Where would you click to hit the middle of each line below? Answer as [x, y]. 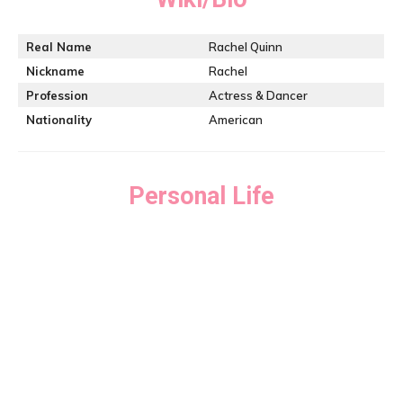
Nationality [59, 120]
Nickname [55, 71]
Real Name [59, 47]
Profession [57, 95]
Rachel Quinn [246, 47]
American [236, 120]
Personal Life [201, 196]
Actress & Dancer [258, 95]
